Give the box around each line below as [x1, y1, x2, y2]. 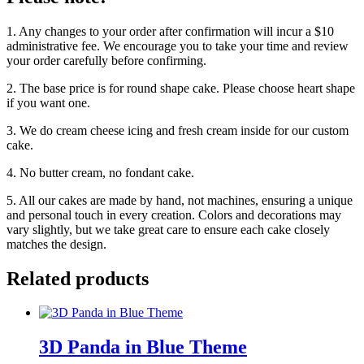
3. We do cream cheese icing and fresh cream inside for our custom [6, 123, 349, 137]
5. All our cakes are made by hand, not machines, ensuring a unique [6, 193, 353, 207]
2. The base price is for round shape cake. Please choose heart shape [6, 80, 355, 95]
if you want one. [6, 95, 90, 110]
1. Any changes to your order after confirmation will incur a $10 [6, 24, 334, 38]
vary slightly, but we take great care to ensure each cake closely [6, 222, 330, 236]
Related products [6, 267, 149, 289]
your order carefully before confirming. [6, 53, 206, 67]
